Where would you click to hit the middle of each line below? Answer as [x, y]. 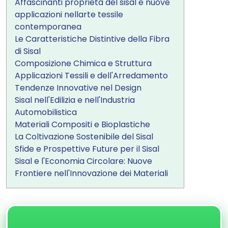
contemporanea [48, 27]
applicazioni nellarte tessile [69, 15]
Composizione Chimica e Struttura [83, 63]
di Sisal [28, 51]
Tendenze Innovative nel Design [78, 88]
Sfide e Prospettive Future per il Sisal [87, 149]
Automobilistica [46, 112]
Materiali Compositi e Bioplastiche [82, 124]
